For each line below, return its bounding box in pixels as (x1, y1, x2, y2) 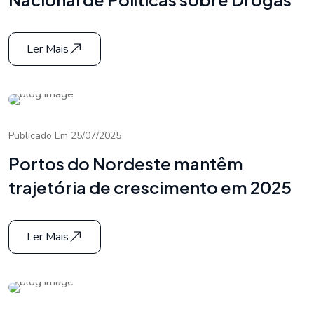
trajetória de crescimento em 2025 (8, 177, 292, 198)
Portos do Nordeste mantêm (8, 153, 243, 175)
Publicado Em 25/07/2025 (8, 129, 121, 143)
